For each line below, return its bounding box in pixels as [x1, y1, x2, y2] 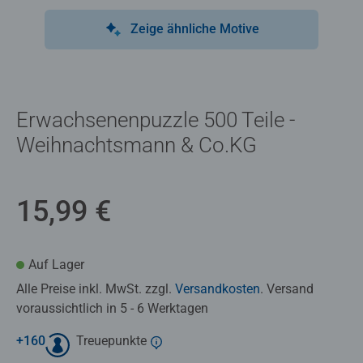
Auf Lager [28, 256, 84, 272]
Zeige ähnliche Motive [130, 20, 259, 36]
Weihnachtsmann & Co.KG [16, 132, 257, 157]
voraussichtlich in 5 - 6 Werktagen [16, 300, 208, 316]
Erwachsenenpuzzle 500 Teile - [16, 107, 295, 132]
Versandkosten [175, 280, 260, 297]
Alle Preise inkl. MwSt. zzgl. [16, 280, 175, 297]
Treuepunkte [76, 332, 147, 348]
